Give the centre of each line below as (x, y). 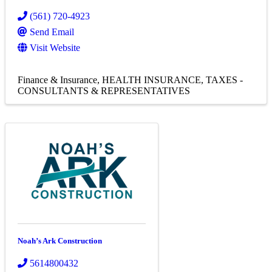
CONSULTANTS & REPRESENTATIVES (104, 91)
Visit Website (55, 48)
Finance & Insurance (57, 80)
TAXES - (224, 80)
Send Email (52, 32)
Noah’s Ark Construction (60, 241)
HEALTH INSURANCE (151, 80)
